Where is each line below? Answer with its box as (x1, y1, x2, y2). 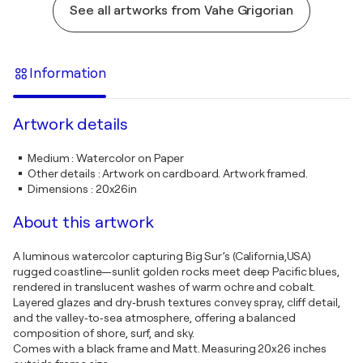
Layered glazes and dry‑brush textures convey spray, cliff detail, (13, 296, 340, 309)
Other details (28, 167, 96, 180)
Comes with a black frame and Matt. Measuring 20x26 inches (13, 342, 327, 355)
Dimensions (28, 182, 89, 195)
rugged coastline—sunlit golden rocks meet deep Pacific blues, (13, 265, 340, 278)
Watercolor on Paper (76, 152, 185, 164)
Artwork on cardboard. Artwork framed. (102, 167, 308, 180)
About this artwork (13, 213, 154, 232)
